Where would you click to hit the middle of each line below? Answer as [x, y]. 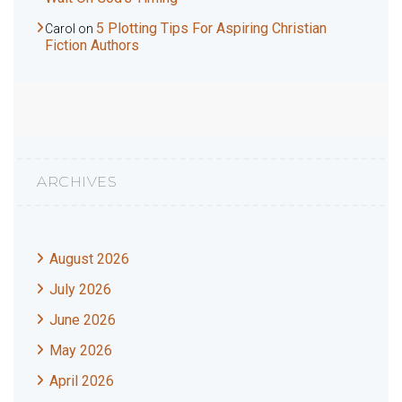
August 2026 [89, 258]
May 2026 [81, 350]
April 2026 [82, 380]
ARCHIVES [77, 181]
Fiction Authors [92, 45]
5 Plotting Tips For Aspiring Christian [211, 28]
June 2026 [83, 319]
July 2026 [80, 289]
